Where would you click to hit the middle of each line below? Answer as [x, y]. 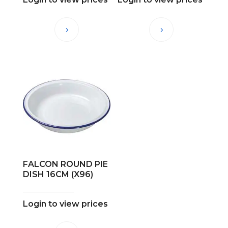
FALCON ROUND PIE [65, 164]
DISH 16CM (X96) [58, 174]
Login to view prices [65, 204]
